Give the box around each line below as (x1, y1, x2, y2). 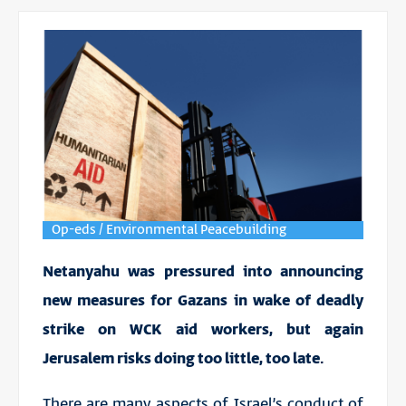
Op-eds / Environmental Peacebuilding (51, 219, 286, 239)
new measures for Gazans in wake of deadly (42, 289, 364, 312)
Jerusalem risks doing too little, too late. (42, 347, 324, 370)
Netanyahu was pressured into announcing (42, 260, 364, 283)
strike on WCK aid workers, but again (42, 318, 364, 341)
